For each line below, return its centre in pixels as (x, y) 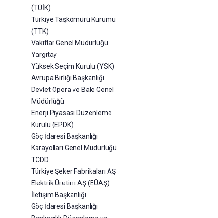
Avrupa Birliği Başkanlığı (68, 78)
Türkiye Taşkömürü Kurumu (73, 20)
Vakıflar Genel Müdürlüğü (70, 43)
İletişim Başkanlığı (59, 195)
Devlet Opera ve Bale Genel (73, 90)
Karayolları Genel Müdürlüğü (74, 148)
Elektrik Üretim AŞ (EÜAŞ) (70, 183)
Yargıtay (44, 55)
